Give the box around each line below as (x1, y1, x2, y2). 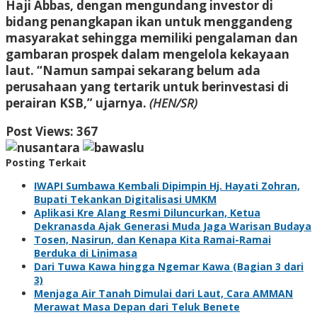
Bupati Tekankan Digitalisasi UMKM (34, 192, 217, 206)
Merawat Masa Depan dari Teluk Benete (34, 299, 240, 313)
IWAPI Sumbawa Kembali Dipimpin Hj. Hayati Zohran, (34, 178, 300, 192)
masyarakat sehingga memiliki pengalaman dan (6, 29, 298, 46)
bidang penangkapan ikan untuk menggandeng (6, 13, 292, 30)
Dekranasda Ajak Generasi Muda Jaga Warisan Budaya (34, 219, 311, 233)
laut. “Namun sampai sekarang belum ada (6, 62, 260, 79)
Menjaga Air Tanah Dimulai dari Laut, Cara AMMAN (34, 286, 293, 300)
